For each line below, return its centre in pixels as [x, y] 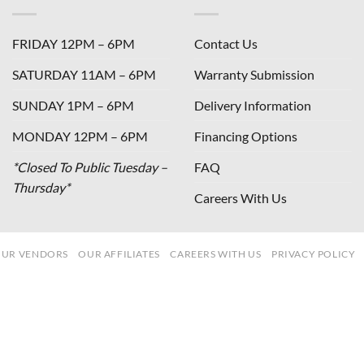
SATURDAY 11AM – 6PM [84, 74]
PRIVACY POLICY [313, 253]
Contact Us [226, 43]
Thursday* [41, 187]
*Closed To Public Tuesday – [90, 167]
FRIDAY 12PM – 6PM [74, 43]
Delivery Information [253, 105]
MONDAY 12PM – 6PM [80, 136]
